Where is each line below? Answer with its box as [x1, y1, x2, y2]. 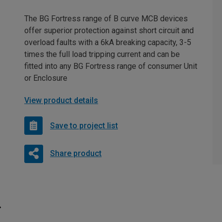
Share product [50, 149, 102, 159]
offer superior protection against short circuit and [24, 26, 194, 36]
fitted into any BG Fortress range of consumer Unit [24, 61, 197, 71]
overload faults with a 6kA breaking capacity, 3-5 [24, 38, 191, 48]
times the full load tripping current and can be [24, 50, 180, 59]
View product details [24, 96, 98, 106]
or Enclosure [24, 73, 67, 83]
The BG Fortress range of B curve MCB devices [24, 14, 188, 24]
